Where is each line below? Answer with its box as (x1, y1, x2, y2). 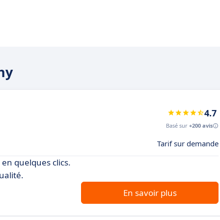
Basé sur (166, 121, 189, 129)
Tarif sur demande (157, 138, 219, 148)
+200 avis (189, 121, 213, 129)
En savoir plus (123, 187, 177, 198)
